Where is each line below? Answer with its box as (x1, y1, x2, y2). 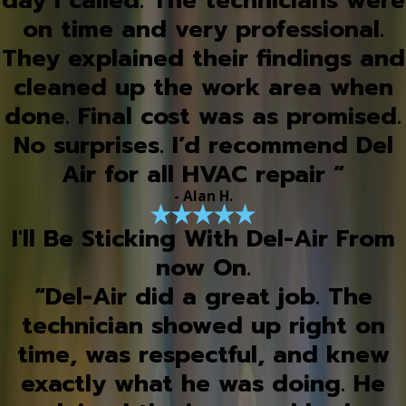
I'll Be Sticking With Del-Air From (11, 220, 395, 256)
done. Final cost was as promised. (5, 99, 401, 135)
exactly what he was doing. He (21, 365, 385, 401)
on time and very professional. (22, 12, 384, 48)
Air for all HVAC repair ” (62, 157, 344, 193)
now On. (155, 249, 251, 285)
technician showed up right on (21, 307, 385, 343)
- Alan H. (173, 186, 233, 207)
